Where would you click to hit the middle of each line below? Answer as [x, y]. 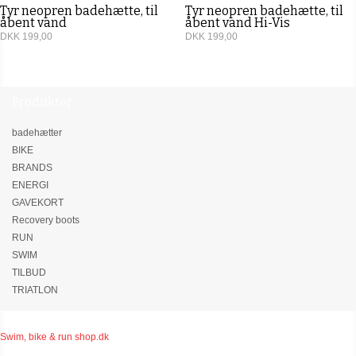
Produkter [42, 103]
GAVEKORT [38, 202]
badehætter [37, 132]
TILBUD [29, 272]
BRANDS [32, 167]
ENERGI [30, 185]
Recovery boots [46, 220]
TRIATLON [35, 290]
